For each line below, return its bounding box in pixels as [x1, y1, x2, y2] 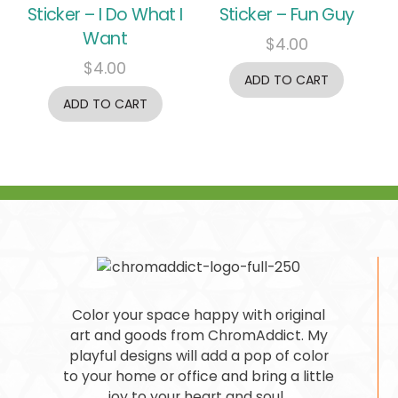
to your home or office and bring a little [63, 366, 334, 387]
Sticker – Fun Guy [219, 2, 354, 27]
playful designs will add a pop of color [68, 346, 329, 367]
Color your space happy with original [72, 305, 325, 326]
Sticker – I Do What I [27, 2, 183, 27]
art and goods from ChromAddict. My [69, 325, 328, 346]
